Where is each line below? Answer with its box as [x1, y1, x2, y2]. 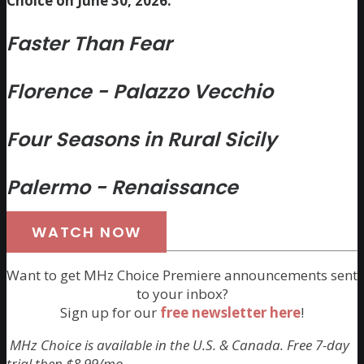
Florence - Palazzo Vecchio [6, 78, 273, 106]
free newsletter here [160, 302, 301, 322]
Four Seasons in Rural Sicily [6, 126, 277, 154]
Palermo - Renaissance [6, 174, 238, 201]
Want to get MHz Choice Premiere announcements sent [6, 265, 357, 284]
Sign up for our [60, 302, 160, 322]
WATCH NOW [32, 222, 142, 243]
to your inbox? [136, 284, 228, 303]
